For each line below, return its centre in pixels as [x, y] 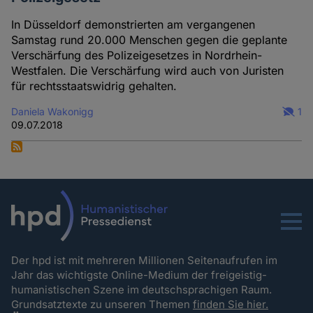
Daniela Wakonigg [53, 111]
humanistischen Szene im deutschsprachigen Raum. [143, 289]
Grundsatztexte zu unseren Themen [102, 304]
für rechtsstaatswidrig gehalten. [94, 86]
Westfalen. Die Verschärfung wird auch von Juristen [148, 70]
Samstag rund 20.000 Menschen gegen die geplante [150, 39]
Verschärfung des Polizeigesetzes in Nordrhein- [137, 55]
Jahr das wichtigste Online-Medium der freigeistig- [139, 275]
